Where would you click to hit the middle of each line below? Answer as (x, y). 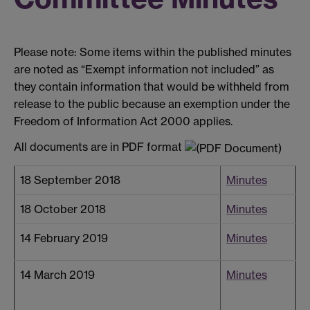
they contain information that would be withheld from (152, 86)
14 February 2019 (64, 238)
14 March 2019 (57, 275)
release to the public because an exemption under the (152, 103)
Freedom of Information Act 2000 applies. (123, 121)
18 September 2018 (70, 180)
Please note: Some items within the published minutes (153, 52)
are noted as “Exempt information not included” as (144, 69)
